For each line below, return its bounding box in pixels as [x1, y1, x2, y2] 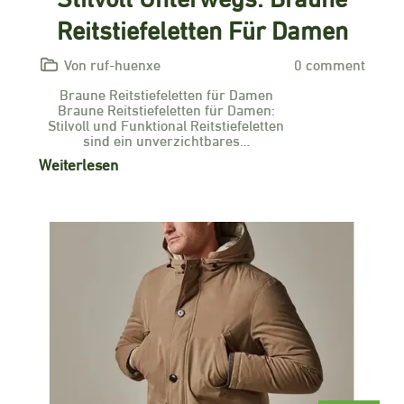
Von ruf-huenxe [64, 53, 161, 74]
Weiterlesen [39, 152, 119, 175]
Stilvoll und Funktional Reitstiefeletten [48, 114, 284, 134]
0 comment [293, 53, 365, 74]
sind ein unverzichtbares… [82, 129, 250, 150]
